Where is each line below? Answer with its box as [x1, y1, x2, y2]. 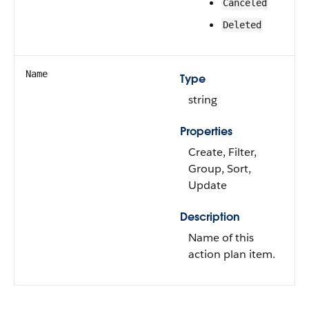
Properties [180, 124, 232, 139]
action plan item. [188, 247, 275, 261]
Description [180, 210, 240, 224]
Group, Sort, [188, 161, 251, 176]
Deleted [223, 19, 261, 30]
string [188, 92, 217, 107]
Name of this [188, 230, 254, 245]
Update [188, 178, 227, 192]
